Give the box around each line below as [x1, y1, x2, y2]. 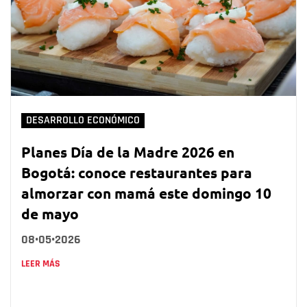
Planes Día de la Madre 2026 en [21, 142, 234, 161]
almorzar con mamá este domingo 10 [21, 183, 271, 202]
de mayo [21, 204, 79, 223]
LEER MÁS [21, 257, 60, 270]
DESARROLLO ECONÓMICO [26, 113, 140, 127]
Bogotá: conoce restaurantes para [21, 162, 252, 182]
